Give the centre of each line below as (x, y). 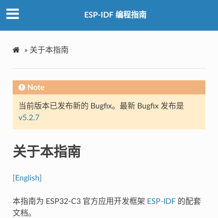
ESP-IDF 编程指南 (115, 15)
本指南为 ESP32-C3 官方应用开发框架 (80, 201)
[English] (27, 178)
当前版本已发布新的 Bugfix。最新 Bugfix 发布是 (101, 106)
